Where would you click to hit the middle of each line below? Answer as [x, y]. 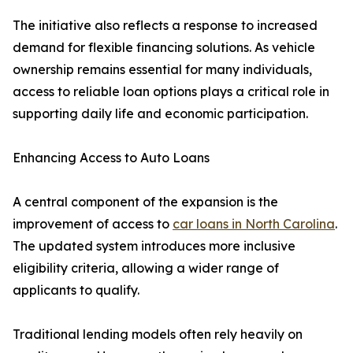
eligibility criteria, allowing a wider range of [146, 268]
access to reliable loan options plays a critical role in [171, 92]
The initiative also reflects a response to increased [165, 26]
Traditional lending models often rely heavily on [158, 334]
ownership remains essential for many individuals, [162, 70]
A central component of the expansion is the [145, 202]
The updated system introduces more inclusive [154, 246]
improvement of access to [93, 224]
